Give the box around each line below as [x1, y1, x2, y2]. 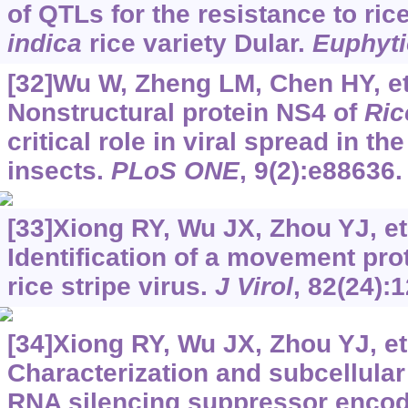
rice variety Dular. [81, 29, 312, 58]
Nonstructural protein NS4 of [6, 98, 364, 127]
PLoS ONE [110, 157, 240, 186]
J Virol [214, 272, 293, 301]
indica [6, 29, 82, 58]
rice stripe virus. [6, 272, 215, 301]
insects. [6, 157, 111, 186]
